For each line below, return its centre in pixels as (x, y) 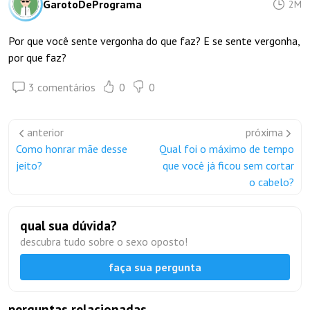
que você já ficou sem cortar (228, 165)
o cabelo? (272, 182)
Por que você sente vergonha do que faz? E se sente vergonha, (154, 41)
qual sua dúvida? (69, 226)
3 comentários (62, 87)
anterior (45, 132)
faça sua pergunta (155, 267)
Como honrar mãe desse (72, 149)
